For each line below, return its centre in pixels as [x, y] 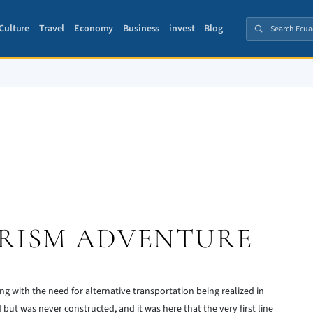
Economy [94, 28]
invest [182, 28]
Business [141, 28]
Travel [52, 28]
